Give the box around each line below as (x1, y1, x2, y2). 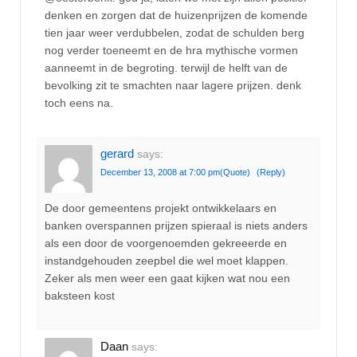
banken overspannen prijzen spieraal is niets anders (45, 218, 308, 232)
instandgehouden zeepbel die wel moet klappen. (45, 253, 288, 267)
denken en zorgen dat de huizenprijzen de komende (45, 8, 308, 22)
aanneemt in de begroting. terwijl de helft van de (45, 61, 288, 74)
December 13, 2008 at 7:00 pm (100, 167, 220, 178)
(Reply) (257, 167, 285, 178)
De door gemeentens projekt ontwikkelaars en (45, 201, 277, 214)
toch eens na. (45, 96, 113, 109)
